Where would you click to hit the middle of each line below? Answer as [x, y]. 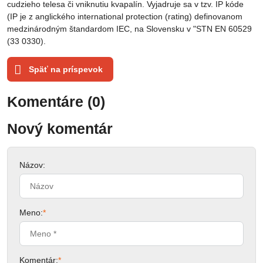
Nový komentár [60, 129]
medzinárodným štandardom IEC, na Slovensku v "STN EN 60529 [129, 29]
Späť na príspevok [65, 69]
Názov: [32, 165]
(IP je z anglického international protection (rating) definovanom [125, 16]
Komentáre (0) [56, 102]
